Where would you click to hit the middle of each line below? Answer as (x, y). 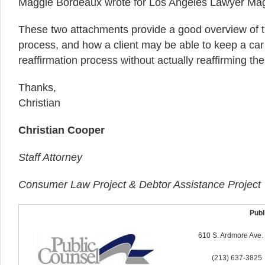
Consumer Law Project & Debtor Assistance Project (140, 185)
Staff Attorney (50, 157)
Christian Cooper (62, 130)
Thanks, (37, 88)
